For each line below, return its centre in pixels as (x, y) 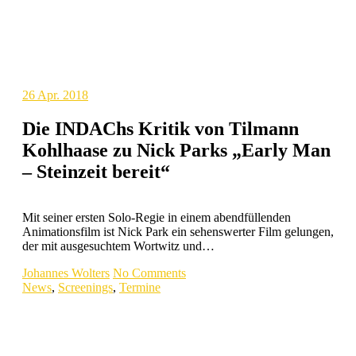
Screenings (85, 288)
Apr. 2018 (63, 95)
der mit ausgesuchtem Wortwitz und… (118, 246)
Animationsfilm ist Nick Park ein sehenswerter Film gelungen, (178, 232)
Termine (140, 288)
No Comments (149, 273)
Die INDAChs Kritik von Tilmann (161, 128)
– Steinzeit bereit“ (96, 171)
